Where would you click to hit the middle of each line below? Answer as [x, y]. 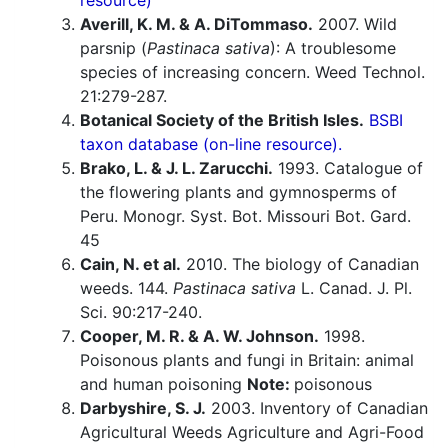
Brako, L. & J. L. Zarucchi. [176, 168]
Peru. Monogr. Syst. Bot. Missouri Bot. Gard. [245, 216]
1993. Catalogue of [348, 168]
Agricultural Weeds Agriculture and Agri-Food [252, 432]
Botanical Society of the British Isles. [222, 120]
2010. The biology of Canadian [300, 264]
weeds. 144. [126, 288]
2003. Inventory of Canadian [317, 408]
